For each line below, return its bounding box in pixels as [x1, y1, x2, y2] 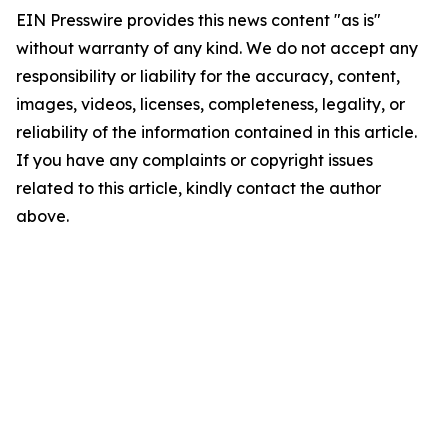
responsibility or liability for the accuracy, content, [16, 66, 400, 87]
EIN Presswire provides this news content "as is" [16, 10, 381, 31]
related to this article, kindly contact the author [16, 178, 381, 199]
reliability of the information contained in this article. [16, 122, 417, 143]
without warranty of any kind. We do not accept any [16, 38, 418, 59]
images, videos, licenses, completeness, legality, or [16, 94, 405, 115]
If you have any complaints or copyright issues [16, 150, 373, 171]
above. [16, 206, 69, 227]
